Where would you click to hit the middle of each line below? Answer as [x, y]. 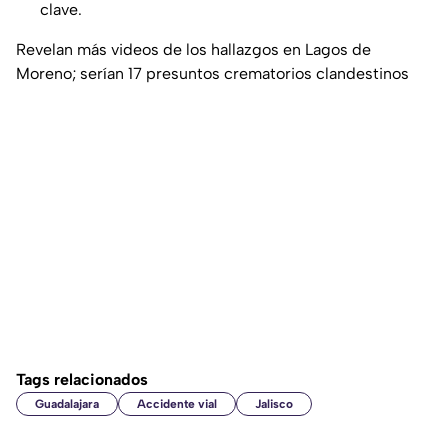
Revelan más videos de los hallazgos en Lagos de [193, 50]
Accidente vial [177, 404]
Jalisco [274, 404]
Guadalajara [67, 404]
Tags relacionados [82, 380]
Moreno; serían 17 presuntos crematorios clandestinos [212, 74]
